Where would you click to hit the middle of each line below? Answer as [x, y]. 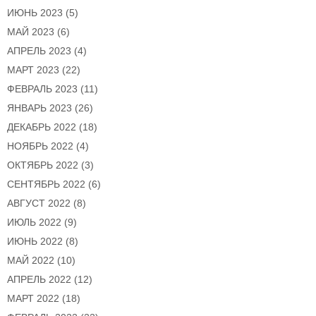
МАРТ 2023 [33, 70]
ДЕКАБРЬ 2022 [42, 127]
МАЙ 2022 [31, 261]
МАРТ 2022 [33, 299]
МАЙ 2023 [31, 32]
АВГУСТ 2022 [39, 203]
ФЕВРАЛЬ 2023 [42, 89]
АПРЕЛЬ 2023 [39, 51]
